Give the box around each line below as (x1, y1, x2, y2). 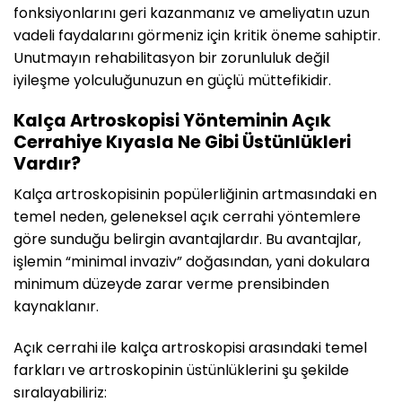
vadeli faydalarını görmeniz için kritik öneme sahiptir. (13, 25, 380, 46)
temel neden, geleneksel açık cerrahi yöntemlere (13, 206, 361, 228)
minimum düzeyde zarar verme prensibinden (13, 274, 329, 295)
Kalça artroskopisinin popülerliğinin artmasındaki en (13, 184, 377, 205)
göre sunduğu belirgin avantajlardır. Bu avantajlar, (13, 229, 361, 250)
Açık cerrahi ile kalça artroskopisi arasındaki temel (13, 337, 367, 359)
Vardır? (13, 151, 81, 176)
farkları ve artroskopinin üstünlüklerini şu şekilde (13, 360, 349, 381)
